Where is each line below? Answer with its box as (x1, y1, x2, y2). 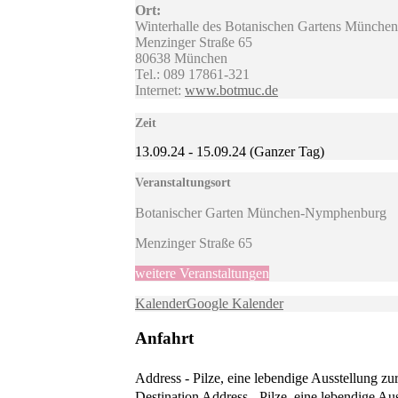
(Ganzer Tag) (246, 144, 324, 160)
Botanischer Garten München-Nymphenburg (135, 205, 386, 221)
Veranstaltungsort (135, 176, 231, 190)
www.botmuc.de (185, 83, 278, 99)
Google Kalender (187, 296, 283, 312)
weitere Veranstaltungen (135, 266, 269, 282)
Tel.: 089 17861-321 (135, 67, 250, 83)
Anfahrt (135, 328, 194, 347)
